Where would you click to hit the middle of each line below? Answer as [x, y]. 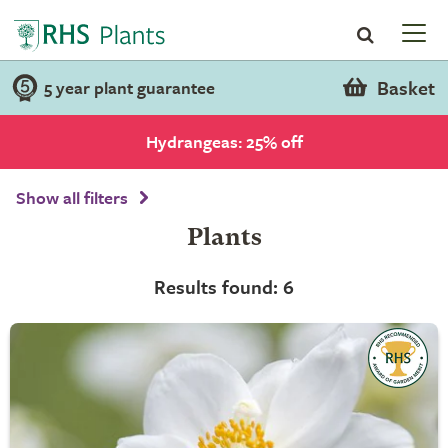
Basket [405, 87]
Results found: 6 [224, 286]
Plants [224, 239]
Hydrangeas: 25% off [224, 141]
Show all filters [72, 197]
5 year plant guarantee [129, 87]
